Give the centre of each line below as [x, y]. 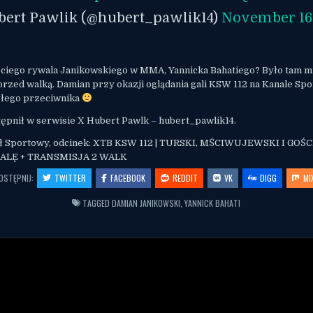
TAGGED [96, 203]
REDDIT [185, 177]
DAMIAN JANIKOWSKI [146, 203]
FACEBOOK [128, 177]
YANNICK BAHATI [213, 203]
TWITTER [71, 177]
